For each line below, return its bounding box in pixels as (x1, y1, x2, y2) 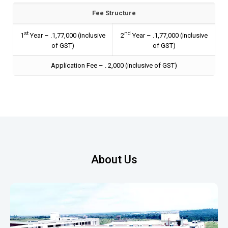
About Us (91, 153, 137, 166)
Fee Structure (92, 9, 136, 17)
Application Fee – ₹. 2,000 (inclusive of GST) (51, 62, 177, 70)
